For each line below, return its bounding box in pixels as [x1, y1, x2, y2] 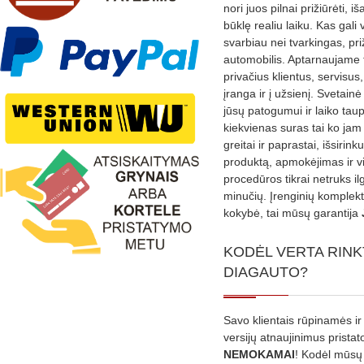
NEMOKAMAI [223, 347, 295, 361]
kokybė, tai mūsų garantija [223, 206, 362, 219]
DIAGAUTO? [223, 263, 308, 280]
